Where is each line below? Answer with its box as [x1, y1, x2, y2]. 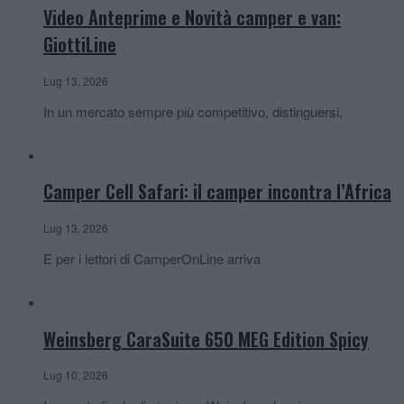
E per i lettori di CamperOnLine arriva [43, 249, 261, 269]
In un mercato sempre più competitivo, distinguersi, [43, 101, 343, 121]
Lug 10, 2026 [43, 367, 108, 383]
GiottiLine [43, 31, 116, 59]
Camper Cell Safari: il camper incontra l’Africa [43, 178, 391, 206]
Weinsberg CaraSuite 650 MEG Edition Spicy [43, 325, 369, 353]
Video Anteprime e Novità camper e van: [43, 4, 341, 32]
